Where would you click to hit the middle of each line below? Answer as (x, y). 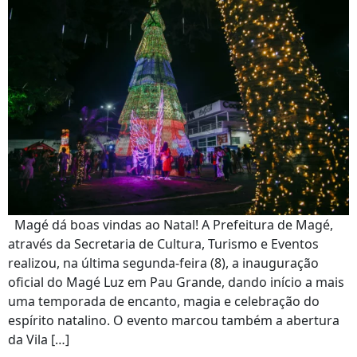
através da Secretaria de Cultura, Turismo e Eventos (163, 244)
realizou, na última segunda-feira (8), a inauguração (163, 263)
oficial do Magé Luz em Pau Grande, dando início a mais (176, 282)
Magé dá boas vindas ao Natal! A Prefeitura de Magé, (171, 225)
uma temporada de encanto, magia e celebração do (164, 301)
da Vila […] (39, 339)
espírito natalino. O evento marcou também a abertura (174, 320)
